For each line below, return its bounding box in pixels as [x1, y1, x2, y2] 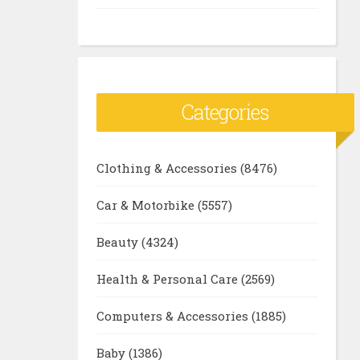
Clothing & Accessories [96, 159, 240, 176]
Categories [181, 98, 269, 125]
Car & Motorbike [96, 196, 198, 213]
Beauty [96, 233, 141, 250]
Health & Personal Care [96, 270, 241, 287]
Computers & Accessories [96, 307, 252, 324]
